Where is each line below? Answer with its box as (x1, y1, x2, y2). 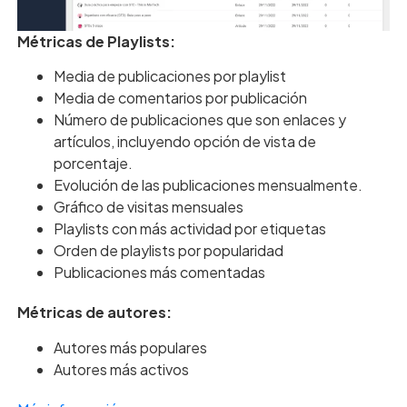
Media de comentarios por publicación (53, 88, 307, 108)
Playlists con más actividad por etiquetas (53, 219, 326, 239)
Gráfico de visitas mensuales (53, 197, 243, 217)
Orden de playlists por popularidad (53, 241, 283, 261)
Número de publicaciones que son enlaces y (53, 110, 346, 130)
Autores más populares (53, 337, 207, 357)
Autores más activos (53, 359, 189, 379)
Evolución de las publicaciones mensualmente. (53, 175, 362, 195)
